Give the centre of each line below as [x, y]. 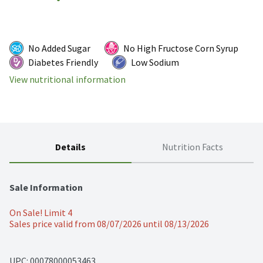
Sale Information [46, 188]
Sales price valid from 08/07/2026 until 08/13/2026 [109, 224]
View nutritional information [68, 80]
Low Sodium [155, 63]
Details [70, 147]
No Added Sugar [59, 48]
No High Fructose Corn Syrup [181, 48]
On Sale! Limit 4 [41, 213]
